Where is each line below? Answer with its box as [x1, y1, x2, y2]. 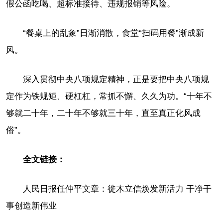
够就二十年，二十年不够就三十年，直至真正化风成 [6, 108, 201, 118]
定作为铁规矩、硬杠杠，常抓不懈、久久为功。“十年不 [6, 91, 212, 101]
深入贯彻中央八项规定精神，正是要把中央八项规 [23, 74, 209, 84]
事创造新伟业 [6, 201, 57, 211]
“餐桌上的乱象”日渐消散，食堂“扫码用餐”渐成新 [23, 28, 204, 38]
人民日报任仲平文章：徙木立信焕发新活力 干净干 [23, 184, 212, 194]
